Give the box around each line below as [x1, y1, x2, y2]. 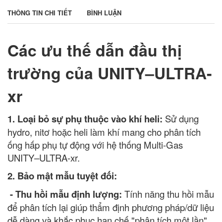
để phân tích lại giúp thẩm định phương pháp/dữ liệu [7, 201, 214, 214]
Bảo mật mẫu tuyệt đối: [17, 169, 117, 182]
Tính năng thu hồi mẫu [122, 187, 214, 200]
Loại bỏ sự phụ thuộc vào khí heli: [17, 112, 163, 125]
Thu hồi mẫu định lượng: [15, 187, 122, 201]
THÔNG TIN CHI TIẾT [7, 8, 72, 17]
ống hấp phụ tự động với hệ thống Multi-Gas [7, 138, 183, 151]
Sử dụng [163, 112, 199, 125]
